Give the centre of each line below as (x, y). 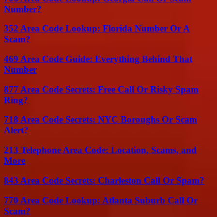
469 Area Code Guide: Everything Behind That (98, 59)
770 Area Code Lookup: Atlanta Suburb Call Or (101, 200)
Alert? (16, 130)
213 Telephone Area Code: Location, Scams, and (100, 150)
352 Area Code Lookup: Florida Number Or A (97, 29)
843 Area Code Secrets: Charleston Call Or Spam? (104, 180)
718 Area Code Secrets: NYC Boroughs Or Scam (101, 120)
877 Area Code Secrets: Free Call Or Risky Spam (101, 89)
